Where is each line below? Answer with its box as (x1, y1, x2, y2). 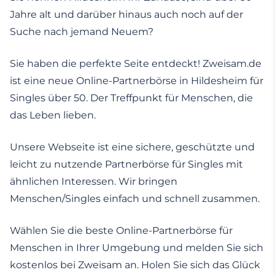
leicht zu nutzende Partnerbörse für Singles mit (10, 158, 243, 171)
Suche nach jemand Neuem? (10, 26, 153, 38)
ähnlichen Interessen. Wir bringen (10, 176, 177, 188)
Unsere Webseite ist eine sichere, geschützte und (10, 141, 255, 153)
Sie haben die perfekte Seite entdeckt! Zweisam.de (10, 58, 261, 70)
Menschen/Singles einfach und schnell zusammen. (10, 193, 260, 205)
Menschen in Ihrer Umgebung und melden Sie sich (10, 242, 263, 254)
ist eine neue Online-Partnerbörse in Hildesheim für (10, 75, 263, 87)
